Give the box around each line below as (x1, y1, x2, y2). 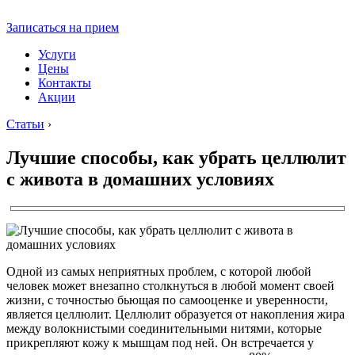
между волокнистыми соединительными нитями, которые (6, 321, 322, 335)
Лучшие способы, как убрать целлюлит (6, 147, 346, 168)
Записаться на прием (6, 21, 119, 34)
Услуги (38, 48, 76, 61)
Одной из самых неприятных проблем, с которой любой (6, 264, 311, 278)
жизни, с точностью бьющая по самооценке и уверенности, (6, 292, 328, 307)
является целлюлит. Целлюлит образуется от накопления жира (6, 307, 345, 321)
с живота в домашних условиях (6, 168, 274, 189)
